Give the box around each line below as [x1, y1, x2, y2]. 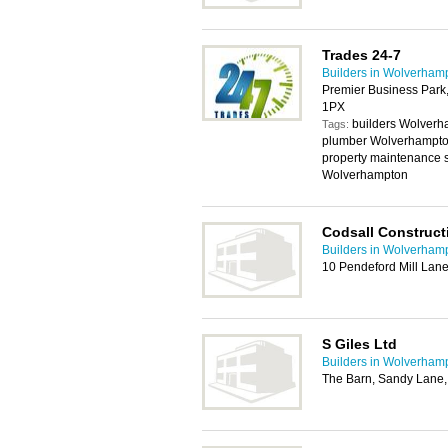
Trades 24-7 [322, 47, 401, 63]
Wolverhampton [322, 168, 408, 182]
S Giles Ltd [322, 336, 397, 352]
